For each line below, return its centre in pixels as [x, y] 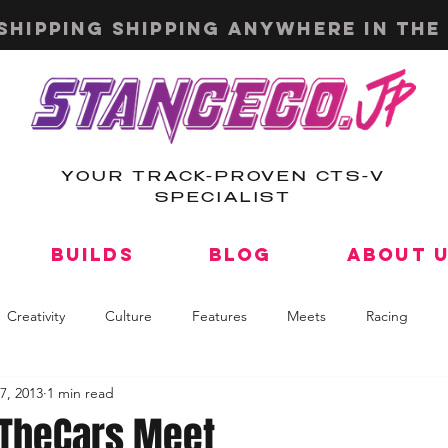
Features [219, 315]
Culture [128, 315]
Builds [92, 254]
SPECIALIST [223, 199]
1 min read [80, 392]
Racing [387, 315]
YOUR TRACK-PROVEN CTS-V [223, 178]
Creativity [36, 315]
